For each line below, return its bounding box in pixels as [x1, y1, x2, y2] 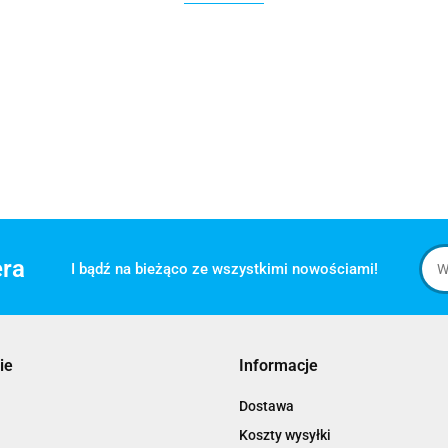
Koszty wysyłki [239, 427, 331, 443]
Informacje [239, 356, 318, 375]
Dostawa [239, 398, 294, 414]
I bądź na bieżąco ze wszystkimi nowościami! [70, 260, 378, 278]
